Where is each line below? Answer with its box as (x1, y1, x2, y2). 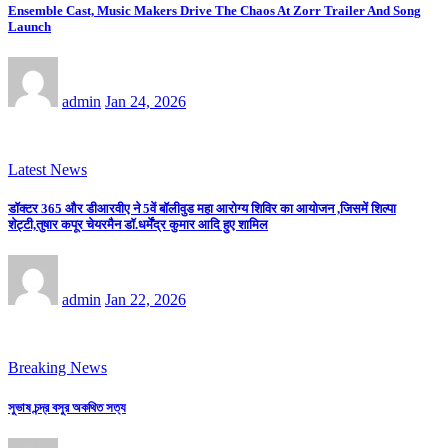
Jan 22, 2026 (105, 291, 186, 309)
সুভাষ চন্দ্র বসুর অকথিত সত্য (8, 399, 126, 415)
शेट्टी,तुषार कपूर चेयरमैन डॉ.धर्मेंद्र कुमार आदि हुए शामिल (8, 217, 268, 233)
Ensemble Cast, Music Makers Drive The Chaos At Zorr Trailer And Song (8, 2, 421, 18)
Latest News (8, 161, 87, 178)
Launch (8, 18, 51, 34)
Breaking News (8, 359, 107, 377)
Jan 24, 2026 (105, 93, 186, 110)
